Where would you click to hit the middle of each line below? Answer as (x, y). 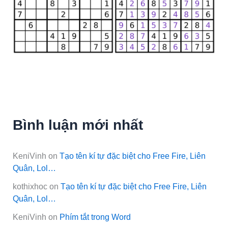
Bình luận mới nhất (78, 125)
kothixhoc (30, 186)
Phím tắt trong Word (95, 217)
